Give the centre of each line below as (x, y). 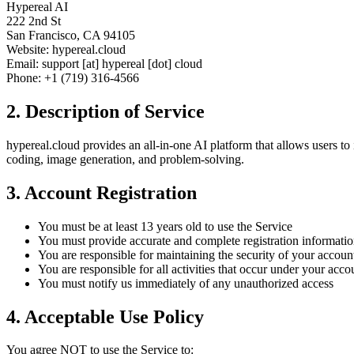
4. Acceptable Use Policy (105, 316)
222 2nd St (34, 21)
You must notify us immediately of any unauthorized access (186, 283)
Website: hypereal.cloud (66, 49)
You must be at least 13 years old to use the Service (165, 226)
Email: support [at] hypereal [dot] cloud (104, 64)
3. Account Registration (102, 192)
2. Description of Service (105, 111)
